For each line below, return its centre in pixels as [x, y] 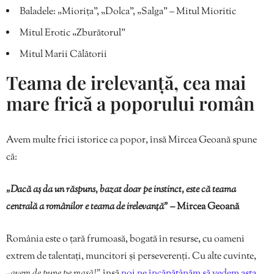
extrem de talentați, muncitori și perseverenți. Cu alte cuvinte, [131, 257]
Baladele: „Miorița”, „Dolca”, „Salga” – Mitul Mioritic [128, 12]
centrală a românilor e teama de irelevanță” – [91, 207]
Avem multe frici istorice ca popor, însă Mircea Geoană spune [131, 141]
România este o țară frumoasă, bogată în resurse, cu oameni [125, 240]
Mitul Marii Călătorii [63, 55]
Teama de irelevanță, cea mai [126, 83]
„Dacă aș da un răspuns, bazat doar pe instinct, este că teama [121, 190]
